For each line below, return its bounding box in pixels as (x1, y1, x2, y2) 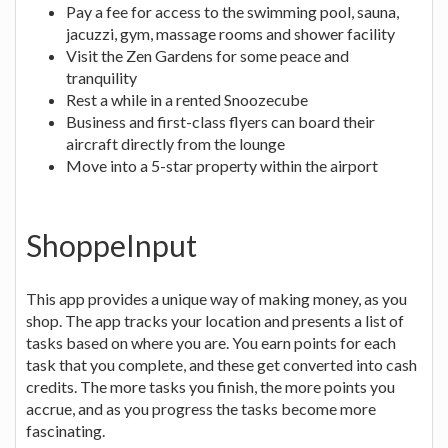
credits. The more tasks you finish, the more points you (26, 376, 395, 396)
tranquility (66, 67, 137, 87)
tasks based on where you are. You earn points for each (26, 332, 396, 352)
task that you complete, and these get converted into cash (26, 354, 417, 374)
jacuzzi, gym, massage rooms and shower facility (66, 23, 395, 43)
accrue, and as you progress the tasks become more (26, 398, 376, 418)
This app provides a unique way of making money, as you (26, 288, 407, 308)
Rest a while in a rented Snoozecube (66, 89, 308, 109)
